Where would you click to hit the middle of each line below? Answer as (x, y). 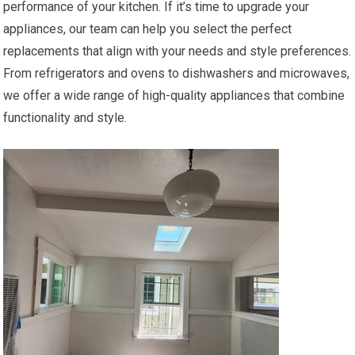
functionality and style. (65, 118)
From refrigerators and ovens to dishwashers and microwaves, (177, 74)
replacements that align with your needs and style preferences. (177, 52)
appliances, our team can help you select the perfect (148, 29)
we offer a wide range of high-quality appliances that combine (174, 96)
